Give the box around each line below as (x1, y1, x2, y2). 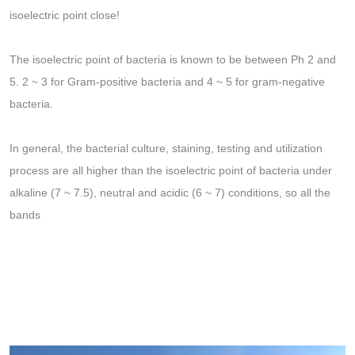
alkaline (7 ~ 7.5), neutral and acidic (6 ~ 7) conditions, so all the (10, 186, 330, 200)
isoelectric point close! (10, 9, 120, 22)
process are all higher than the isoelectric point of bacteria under (10, 164, 332, 177)
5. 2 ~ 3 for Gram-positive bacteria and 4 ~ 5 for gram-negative (10, 75, 325, 89)
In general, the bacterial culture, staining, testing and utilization (10, 142, 323, 155)
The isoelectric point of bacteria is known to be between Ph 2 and (10, 53, 336, 67)
